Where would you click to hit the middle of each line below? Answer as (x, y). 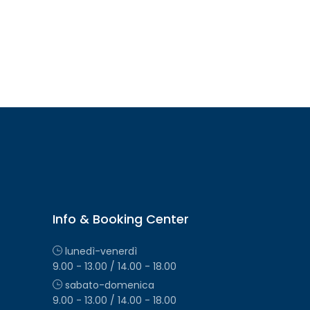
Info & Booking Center (121, 219)
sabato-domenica (108, 285)
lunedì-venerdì (100, 252)
